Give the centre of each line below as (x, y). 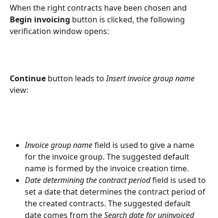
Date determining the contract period (88, 180)
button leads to (76, 79)
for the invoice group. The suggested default (108, 157)
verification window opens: (59, 31)
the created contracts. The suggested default (109, 204)
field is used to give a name (144, 145)
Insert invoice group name (150, 79)
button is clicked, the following (128, 20)
